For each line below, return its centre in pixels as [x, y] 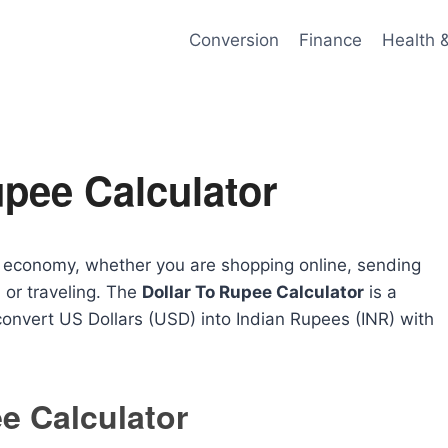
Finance [330, 39]
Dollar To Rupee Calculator [253, 292]
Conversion [233, 39]
